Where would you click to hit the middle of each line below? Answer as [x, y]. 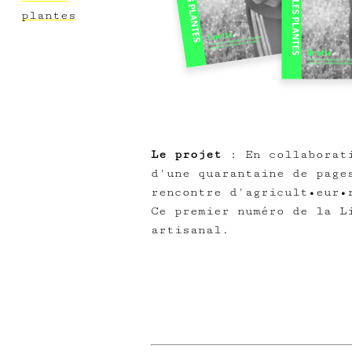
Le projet [186, 154]
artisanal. [190, 229]
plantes [48, 15]
